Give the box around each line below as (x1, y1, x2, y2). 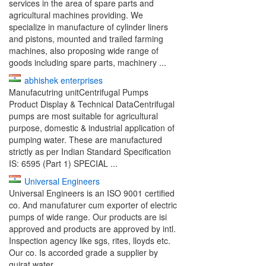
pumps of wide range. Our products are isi (9, 211, 167, 223)
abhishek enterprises (24, 74, 103, 86)
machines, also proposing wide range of (9, 45, 159, 56)
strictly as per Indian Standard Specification (9, 145, 171, 157)
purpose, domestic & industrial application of (9, 122, 175, 134)
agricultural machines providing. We (9, 9, 143, 21)
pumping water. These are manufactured (9, 134, 162, 145)
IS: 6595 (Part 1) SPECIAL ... (9, 157, 118, 169)
